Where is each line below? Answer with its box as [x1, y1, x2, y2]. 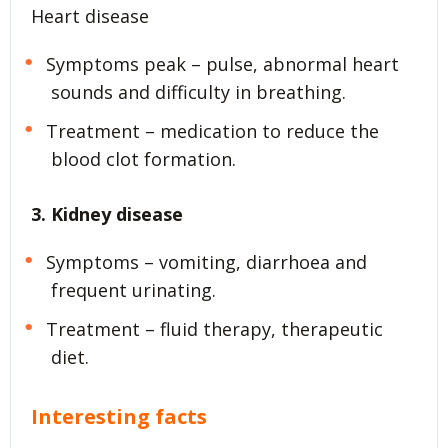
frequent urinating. [51, 278, 216, 303]
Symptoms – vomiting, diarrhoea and [45, 250, 367, 275]
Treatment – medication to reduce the [45, 119, 379, 144]
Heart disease [31, 4, 149, 29]
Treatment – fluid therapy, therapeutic [45, 316, 383, 341]
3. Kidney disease [31, 202, 183, 227]
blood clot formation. [51, 147, 236, 172]
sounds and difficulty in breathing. [51, 80, 346, 105]
